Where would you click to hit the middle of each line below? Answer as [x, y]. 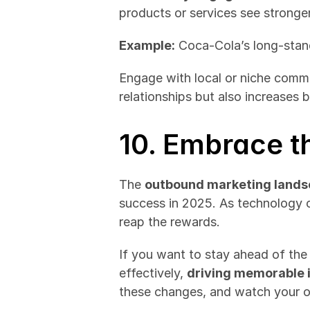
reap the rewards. [170, 222]
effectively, [153, 273]
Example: [147, 45]
